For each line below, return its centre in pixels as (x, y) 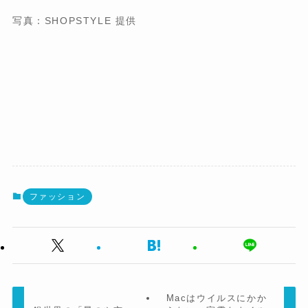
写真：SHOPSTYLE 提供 (75, 21)
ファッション (57, 197)
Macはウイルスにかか (217, 298)
